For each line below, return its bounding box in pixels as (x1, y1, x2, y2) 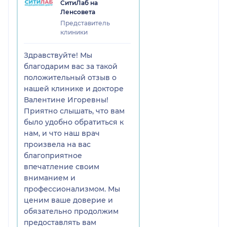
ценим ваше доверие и (24, 195, 113, 205)
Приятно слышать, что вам (24, 106, 125, 116)
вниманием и (24, 173, 75, 182)
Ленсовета (60, 8, 95, 16)
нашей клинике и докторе (24, 84, 124, 93)
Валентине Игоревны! (24, 95, 108, 104)
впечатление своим (24, 162, 99, 171)
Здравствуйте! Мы (24, 50, 92, 60)
